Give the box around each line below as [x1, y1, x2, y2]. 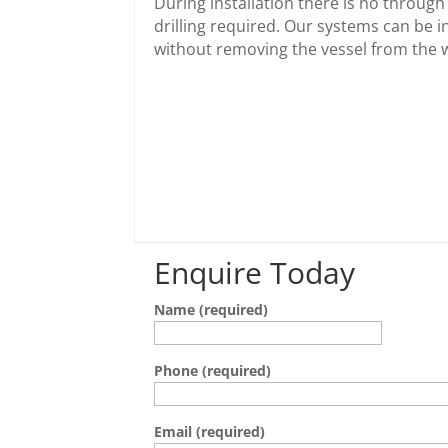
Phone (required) [154, 361, 272, 380]
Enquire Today [154, 252, 356, 293]
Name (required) [154, 300, 269, 319]
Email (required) [154, 422, 266, 441]
